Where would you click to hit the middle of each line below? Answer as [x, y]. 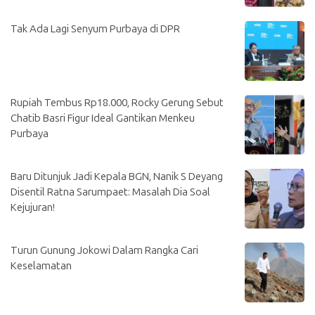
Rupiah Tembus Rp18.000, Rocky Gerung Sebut [117, 102]
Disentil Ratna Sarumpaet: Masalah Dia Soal [110, 192]
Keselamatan [41, 265]
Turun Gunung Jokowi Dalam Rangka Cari [104, 250]
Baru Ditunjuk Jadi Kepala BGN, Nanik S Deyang [117, 176]
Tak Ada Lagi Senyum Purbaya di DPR [95, 28]
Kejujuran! [33, 207]
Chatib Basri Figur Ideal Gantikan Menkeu [103, 118]
